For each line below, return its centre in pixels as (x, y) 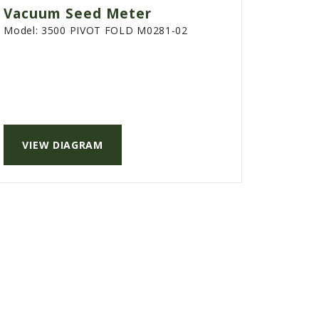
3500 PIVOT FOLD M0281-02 (115, 31)
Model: (23, 31)
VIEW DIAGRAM (63, 145)
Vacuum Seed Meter (78, 14)
